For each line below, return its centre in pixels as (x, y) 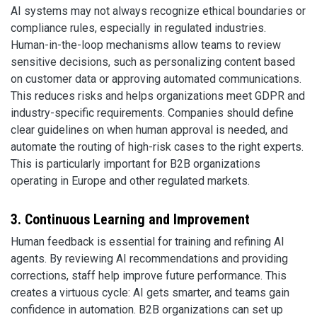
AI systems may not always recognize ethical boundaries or (158, 11)
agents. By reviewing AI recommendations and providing (149, 258)
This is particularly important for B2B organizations (136, 163)
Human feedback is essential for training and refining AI (148, 241)
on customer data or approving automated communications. (156, 79)
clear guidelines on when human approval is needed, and (149, 129)
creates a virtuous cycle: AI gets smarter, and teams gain (150, 292)
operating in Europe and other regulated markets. (130, 180)
